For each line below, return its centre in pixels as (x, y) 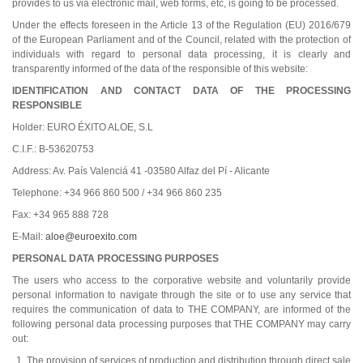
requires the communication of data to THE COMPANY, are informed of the (181, 309)
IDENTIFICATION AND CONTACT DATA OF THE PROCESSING (181, 90)
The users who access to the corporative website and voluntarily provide (181, 280)
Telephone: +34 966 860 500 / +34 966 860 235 (118, 192)
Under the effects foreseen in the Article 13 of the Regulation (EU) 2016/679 (181, 25)
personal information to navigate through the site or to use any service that (181, 295)
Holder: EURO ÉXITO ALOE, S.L (83, 127)
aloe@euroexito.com (91, 236)
